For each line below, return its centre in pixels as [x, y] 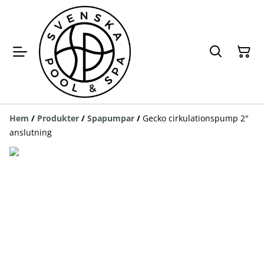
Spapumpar [111, 118]
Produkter [58, 118]
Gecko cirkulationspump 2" [196, 118]
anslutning [31, 132]
